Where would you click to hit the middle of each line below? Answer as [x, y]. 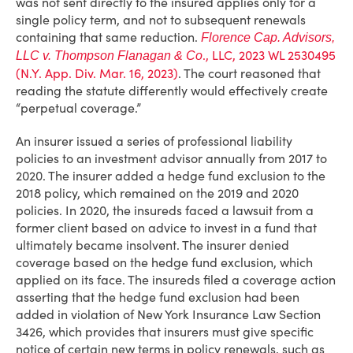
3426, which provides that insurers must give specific [165, 332]
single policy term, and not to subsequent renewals [161, 20]
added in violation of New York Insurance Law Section [168, 314]
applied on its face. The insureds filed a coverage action [176, 280]
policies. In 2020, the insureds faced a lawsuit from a [165, 210]
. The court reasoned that [249, 73]
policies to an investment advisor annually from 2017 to [171, 158]
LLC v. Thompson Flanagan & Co [109, 56]
